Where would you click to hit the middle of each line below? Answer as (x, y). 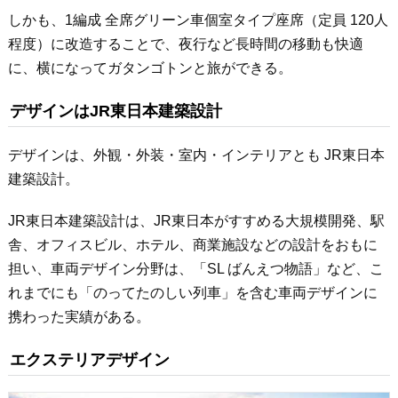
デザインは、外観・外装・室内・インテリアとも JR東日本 (196, 155)
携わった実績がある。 (79, 316)
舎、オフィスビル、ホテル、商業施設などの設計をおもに (192, 244)
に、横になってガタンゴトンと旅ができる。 (150, 68)
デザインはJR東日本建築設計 (115, 111)
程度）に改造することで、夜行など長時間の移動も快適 (185, 44)
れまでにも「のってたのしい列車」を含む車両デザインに (192, 292)
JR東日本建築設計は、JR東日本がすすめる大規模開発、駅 (196, 220)
